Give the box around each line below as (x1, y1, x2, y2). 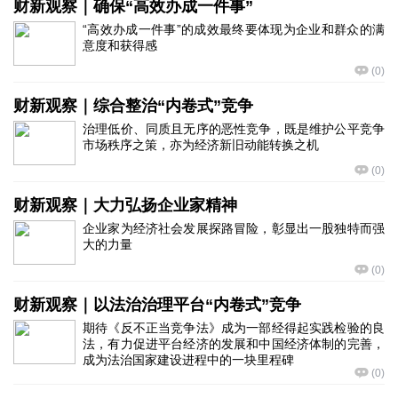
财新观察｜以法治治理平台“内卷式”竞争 (13, 296, 301, 314)
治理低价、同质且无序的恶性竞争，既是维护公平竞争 (83, 122, 385, 136)
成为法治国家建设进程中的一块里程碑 (83, 353, 294, 367)
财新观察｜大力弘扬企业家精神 (13, 196, 237, 214)
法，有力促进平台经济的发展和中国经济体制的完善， (83, 337, 385, 351)
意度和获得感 (83, 38, 157, 52)
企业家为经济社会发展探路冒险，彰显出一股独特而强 (83, 221, 385, 235)
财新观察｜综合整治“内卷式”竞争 (13, 97, 253, 115)
